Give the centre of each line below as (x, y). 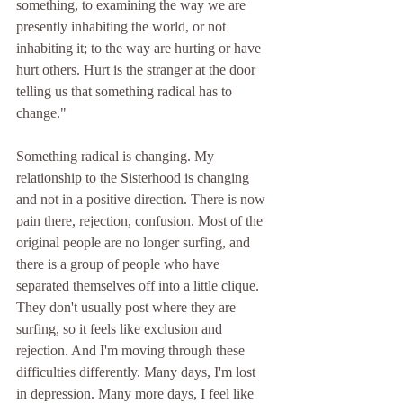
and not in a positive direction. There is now (143, 199)
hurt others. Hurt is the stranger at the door (138, 69)
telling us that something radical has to (126, 91)
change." (43, 112)
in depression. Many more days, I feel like (137, 393)
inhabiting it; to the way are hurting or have (140, 48)
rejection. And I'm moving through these (132, 350)
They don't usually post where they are (128, 307)
